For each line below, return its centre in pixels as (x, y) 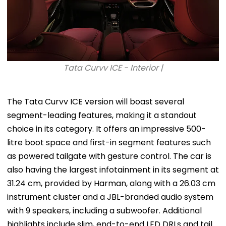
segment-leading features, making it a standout (102, 115)
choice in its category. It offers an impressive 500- (106, 129)
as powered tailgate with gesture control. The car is (109, 156)
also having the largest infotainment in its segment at (113, 169)
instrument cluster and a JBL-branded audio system (110, 197)
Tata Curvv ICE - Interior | (113, 68)
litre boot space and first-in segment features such (109, 142)
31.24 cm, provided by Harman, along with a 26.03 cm (111, 183)
